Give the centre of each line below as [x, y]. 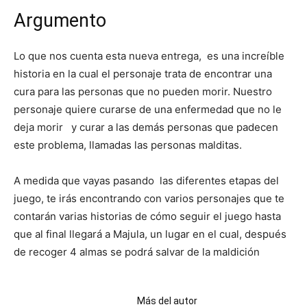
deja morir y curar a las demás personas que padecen [146, 127]
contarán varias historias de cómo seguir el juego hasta [147, 216]
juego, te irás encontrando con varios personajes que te [149, 198]
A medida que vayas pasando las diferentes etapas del [146, 180]
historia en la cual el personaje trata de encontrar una [143, 73]
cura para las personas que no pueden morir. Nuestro [143, 91]
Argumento [60, 20]
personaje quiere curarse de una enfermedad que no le [148, 109]
